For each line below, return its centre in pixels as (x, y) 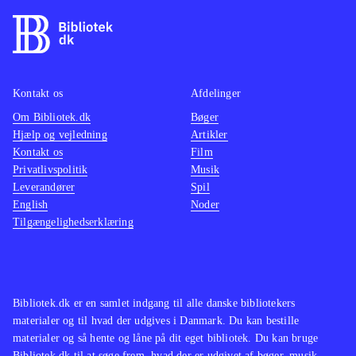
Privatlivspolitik (50, 170)
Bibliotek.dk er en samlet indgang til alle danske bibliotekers (154, 304)
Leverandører (44, 188)
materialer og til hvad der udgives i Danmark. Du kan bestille (156, 321)
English (31, 205)
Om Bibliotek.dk (52, 118)
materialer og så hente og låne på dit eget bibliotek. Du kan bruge (166, 339)
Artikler (209, 135)
